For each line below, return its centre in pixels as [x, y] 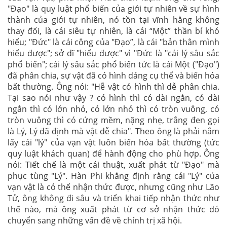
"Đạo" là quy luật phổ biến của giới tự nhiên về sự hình [113, 9]
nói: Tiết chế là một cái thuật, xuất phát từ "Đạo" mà [113, 165]
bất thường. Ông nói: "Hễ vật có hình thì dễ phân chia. [113, 87]
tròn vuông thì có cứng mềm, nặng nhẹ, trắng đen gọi [113, 120]
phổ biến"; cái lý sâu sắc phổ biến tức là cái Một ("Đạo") [113, 64]
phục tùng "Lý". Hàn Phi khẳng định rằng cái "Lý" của [113, 176]
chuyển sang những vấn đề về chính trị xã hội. [95, 220]
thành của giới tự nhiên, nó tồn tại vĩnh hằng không [113, 20]
